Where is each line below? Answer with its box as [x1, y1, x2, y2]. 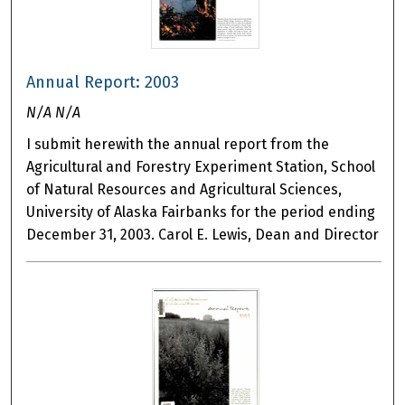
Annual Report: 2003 [26, 72, 180, 93]
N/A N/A [26, 104, 81, 122]
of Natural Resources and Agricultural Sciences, [26, 181, 343, 199]
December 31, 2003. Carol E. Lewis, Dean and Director [26, 226, 380, 244]
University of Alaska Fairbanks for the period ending [26, 203, 376, 221]
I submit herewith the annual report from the [26, 136, 330, 154]
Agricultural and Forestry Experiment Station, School [26, 158, 376, 176]
